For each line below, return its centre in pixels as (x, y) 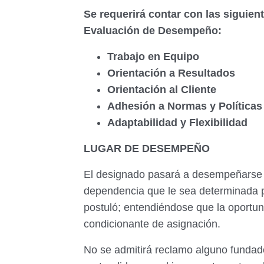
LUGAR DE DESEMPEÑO (147, 148)
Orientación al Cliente (163, 90)
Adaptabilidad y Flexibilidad (179, 123)
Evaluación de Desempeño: (154, 31)
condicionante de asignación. (152, 224)
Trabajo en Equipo (155, 57)
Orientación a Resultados (173, 73)
